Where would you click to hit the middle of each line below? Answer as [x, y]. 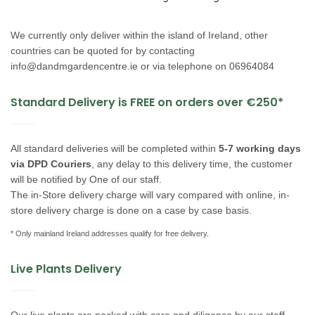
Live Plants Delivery [66, 269]
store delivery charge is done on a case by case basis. [133, 210]
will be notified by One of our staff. [86, 179]
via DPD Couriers [51, 163]
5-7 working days [258, 148]
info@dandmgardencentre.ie [74, 66]
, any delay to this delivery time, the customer [192, 163]
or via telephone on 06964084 [206, 66]
